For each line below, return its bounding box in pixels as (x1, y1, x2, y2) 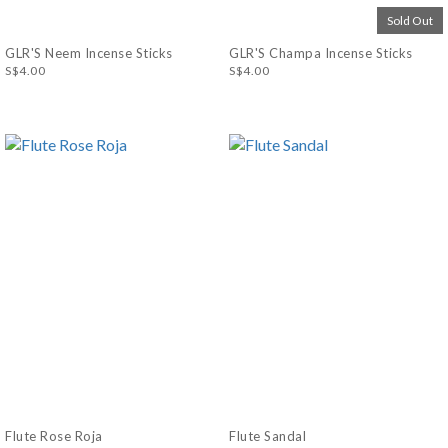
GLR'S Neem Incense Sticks (5, 45, 173, 62)
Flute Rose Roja (5, 427, 103, 444)
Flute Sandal (229, 427, 306, 444)
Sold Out (387, 13, 433, 29)
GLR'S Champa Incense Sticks (229, 45, 413, 62)
